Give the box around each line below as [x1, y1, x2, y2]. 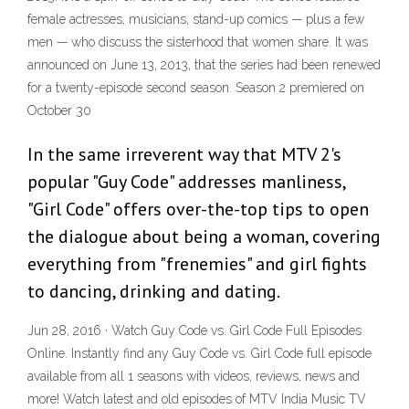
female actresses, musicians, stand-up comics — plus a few [27, 12, 364, 27]
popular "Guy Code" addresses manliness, [27, 170, 345, 194]
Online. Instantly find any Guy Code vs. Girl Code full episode [27, 346, 372, 362]
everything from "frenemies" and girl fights [27, 252, 367, 277]
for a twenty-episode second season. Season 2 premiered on [27, 80, 364, 96]
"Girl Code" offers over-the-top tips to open [27, 197, 369, 222]
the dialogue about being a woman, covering [27, 225, 381, 249]
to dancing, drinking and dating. [27, 279, 280, 304]
